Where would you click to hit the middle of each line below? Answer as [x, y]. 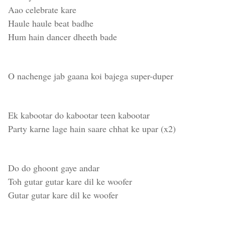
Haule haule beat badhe [51, 23]
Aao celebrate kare [42, 10]
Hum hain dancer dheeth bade [63, 37]
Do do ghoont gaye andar [54, 168]
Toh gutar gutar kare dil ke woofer [70, 181]
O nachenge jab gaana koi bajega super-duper [91, 76]
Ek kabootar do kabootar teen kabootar [79, 115]
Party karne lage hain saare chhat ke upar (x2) [92, 129]
